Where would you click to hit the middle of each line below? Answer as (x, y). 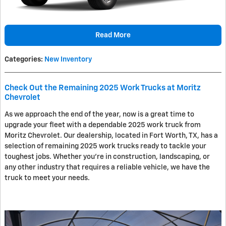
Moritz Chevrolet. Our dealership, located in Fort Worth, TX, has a (111, 136)
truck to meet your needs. (47, 178)
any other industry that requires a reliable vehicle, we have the (107, 168)
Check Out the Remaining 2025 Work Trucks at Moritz (103, 88)
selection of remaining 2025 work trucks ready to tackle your (105, 147)
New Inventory (68, 60)
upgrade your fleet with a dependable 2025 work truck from (103, 125)
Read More (113, 35)
